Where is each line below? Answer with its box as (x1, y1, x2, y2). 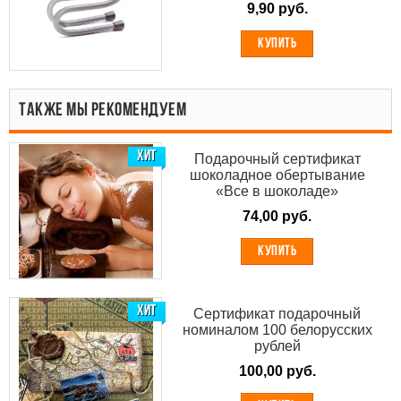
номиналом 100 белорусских (182, 321, 372, 337)
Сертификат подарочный (193, 305, 362, 321)
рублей (253, 337, 301, 354)
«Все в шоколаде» (216, 183, 339, 200)
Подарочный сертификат (193, 151, 361, 167)
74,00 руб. (243, 209, 312, 225)
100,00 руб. (238, 363, 316, 379)
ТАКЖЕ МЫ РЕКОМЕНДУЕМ (19, 101, 186, 121)
